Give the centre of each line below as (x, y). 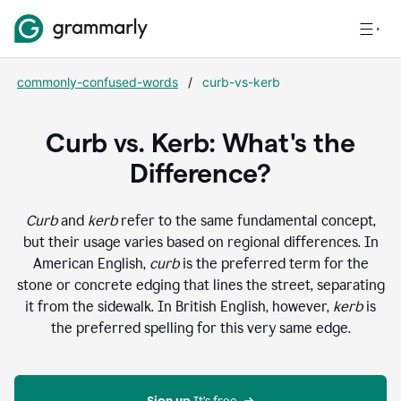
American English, (91, 264)
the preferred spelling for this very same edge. (200, 328)
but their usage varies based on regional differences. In (200, 242)
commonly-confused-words (98, 82)
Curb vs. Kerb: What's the (200, 143)
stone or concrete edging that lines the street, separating (200, 285)
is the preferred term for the (273, 264)
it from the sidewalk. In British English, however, (179, 307)
